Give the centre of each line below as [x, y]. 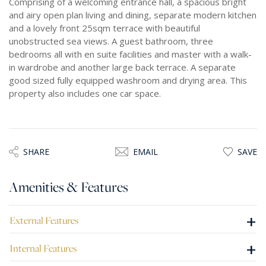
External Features [44, 220]
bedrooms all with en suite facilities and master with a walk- [130, 54]
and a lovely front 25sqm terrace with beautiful [104, 28]
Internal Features [43, 248]
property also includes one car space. [85, 93]
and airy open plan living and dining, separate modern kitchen [133, 15]
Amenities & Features [69, 186]
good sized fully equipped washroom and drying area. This [128, 80]
